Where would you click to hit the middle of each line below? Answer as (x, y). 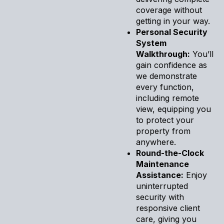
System (151, 43)
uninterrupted (162, 186)
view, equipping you (173, 109)
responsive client (168, 208)
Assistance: (160, 175)
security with (160, 197)
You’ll (202, 54)
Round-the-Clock (170, 153)
